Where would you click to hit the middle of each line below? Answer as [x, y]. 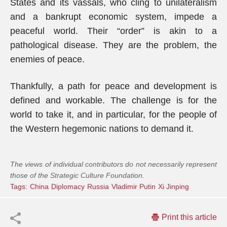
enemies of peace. [47, 59]
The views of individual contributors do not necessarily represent [113, 164]
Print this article [189, 217]
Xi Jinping [174, 186]
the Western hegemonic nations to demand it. [102, 129]
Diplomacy [68, 186]
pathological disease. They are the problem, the [113, 45]
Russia [98, 186]
